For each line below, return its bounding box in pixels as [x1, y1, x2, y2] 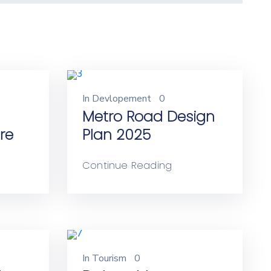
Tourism [92, 252, 126, 265]
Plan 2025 [82, 125, 151, 145]
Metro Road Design [82, 106, 215, 126]
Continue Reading [82, 158, 172, 172]
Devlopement [92, 92, 151, 105]
